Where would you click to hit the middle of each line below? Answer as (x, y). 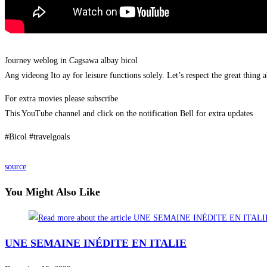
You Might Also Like (52, 192)
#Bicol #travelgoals (37, 136)
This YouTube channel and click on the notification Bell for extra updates (129, 113)
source (15, 166)
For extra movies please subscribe (61, 98)
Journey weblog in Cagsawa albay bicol (71, 60)
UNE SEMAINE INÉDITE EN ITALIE (96, 243)
